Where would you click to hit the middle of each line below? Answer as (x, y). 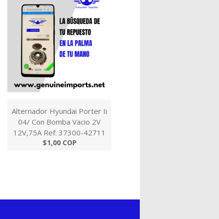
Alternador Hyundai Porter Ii (59, 111)
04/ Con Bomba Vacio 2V (59, 121)
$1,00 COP (59, 142)
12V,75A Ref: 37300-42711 (59, 132)
